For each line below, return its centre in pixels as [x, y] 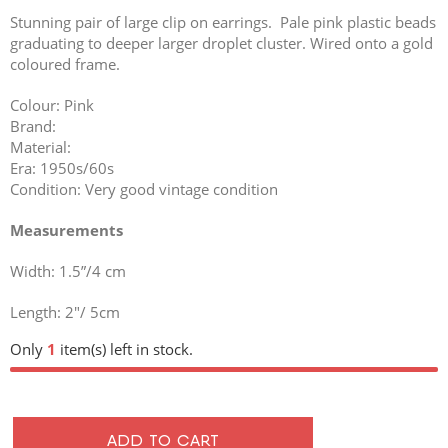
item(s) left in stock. [124, 350]
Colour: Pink [52, 106]
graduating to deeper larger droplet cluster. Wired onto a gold [221, 44]
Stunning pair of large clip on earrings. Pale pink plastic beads [223, 23]
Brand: [33, 127]
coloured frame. [65, 65]
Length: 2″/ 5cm [65, 313]
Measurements [66, 231]
